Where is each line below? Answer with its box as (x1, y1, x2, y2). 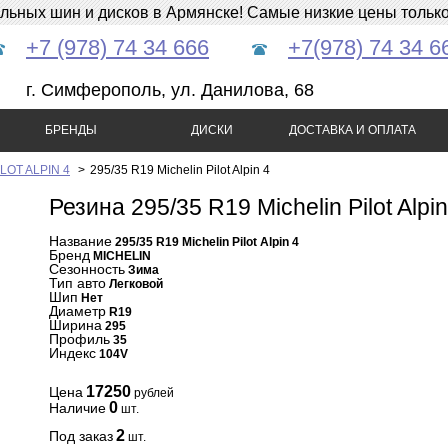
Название (49, 233, 112, 249)
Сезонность (49, 261, 125, 277)
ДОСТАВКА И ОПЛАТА (289, 123, 416, 137)
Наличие (49, 400, 106, 416)
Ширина (49, 317, 102, 333)
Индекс (49, 345, 96, 361)
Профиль (49, 331, 110, 347)
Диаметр (49, 303, 106, 319)
